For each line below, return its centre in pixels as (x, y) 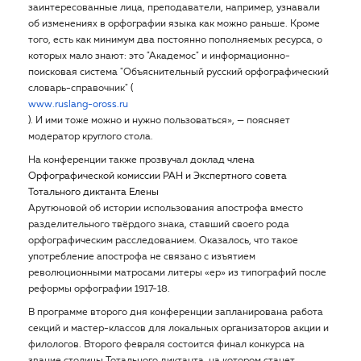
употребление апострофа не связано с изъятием (142, 257)
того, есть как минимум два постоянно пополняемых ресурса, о (175, 40)
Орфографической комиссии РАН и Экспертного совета (158, 176)
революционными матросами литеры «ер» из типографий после (177, 273)
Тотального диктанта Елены (93, 193)
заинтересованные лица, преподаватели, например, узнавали (174, 8)
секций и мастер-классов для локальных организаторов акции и (178, 329)
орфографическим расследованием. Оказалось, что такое (163, 241)
